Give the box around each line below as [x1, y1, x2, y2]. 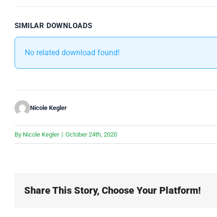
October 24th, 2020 [65, 131, 117, 139]
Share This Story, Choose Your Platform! [24, 185, 201, 197]
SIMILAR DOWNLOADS [15, 21, 93, 31]
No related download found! [25, 48, 120, 58]
